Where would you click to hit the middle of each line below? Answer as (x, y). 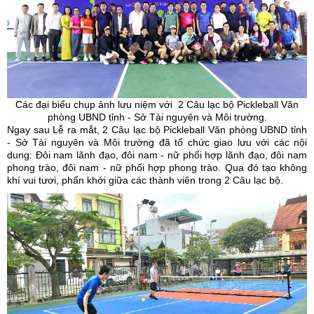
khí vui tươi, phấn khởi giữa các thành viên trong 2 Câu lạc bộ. (145, 180)
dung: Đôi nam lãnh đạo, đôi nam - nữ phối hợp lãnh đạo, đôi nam (157, 155)
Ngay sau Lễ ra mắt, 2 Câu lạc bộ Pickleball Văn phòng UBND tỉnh (157, 130)
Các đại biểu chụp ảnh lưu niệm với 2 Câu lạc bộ (126, 105)
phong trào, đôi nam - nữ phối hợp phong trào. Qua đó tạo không (157, 168)
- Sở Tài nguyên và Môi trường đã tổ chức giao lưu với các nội (157, 143)
